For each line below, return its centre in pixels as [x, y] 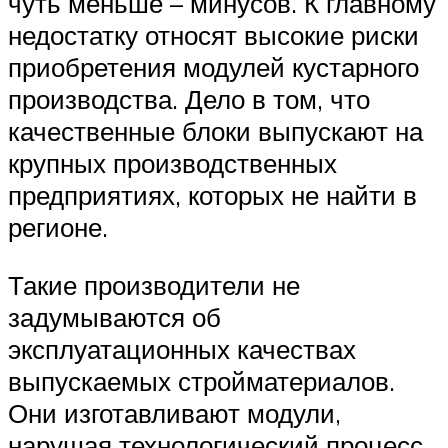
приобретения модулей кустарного [213, 66]
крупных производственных [172, 162]
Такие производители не [154, 284]
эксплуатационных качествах [182, 348]
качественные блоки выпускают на [215, 130]
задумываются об [114, 316]
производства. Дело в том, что [189, 98]
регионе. [58, 226]
